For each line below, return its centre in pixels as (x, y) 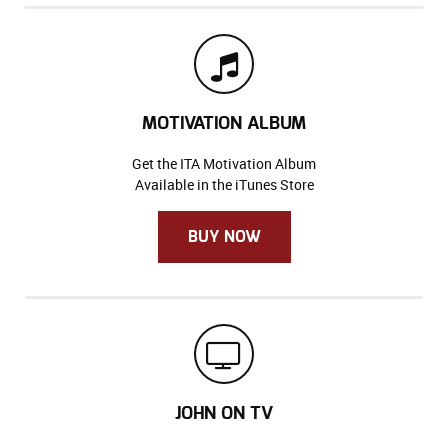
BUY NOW (224, 236)
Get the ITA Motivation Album (224, 163)
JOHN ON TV (224, 413)
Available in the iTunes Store (224, 184)
